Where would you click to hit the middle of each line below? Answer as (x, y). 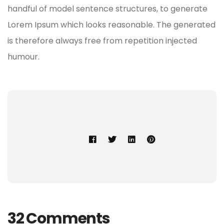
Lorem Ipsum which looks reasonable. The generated (111, 24)
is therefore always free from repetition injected (102, 40)
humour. (23, 56)
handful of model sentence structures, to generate (107, 8)
